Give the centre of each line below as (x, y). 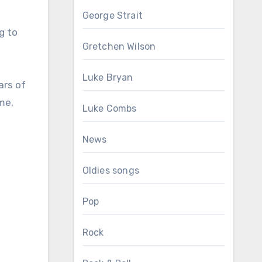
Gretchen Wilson (119, 46)
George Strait (113, 15)
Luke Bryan (108, 77)
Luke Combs (109, 108)
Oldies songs (111, 170)
